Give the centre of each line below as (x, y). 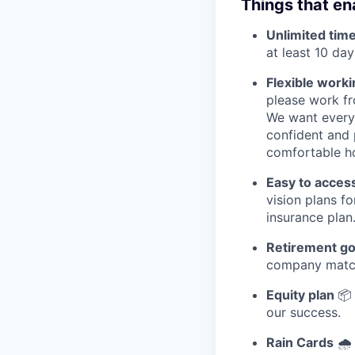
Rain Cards (300, 342)
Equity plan (302, 294)
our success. (303, 312)
